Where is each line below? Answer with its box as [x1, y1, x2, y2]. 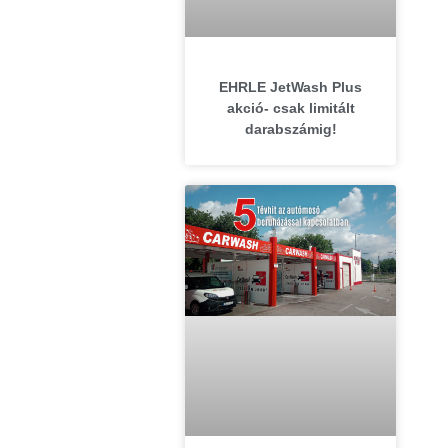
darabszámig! [244, 121, 337, 138]
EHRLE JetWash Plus [219, 79, 363, 96]
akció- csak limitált [226, 100, 355, 117]
